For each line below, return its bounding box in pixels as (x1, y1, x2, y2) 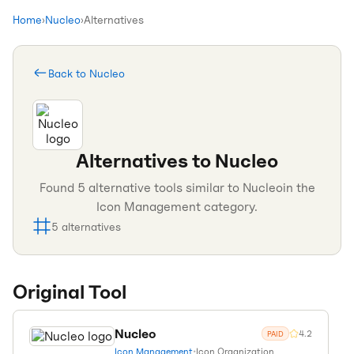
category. (201, 199, 258, 214)
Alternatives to (76, 149, 215, 172)
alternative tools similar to (85, 180, 243, 195)
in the (282, 180, 315, 195)
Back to (48, 66, 89, 80)
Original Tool (13, 281, 126, 303)
